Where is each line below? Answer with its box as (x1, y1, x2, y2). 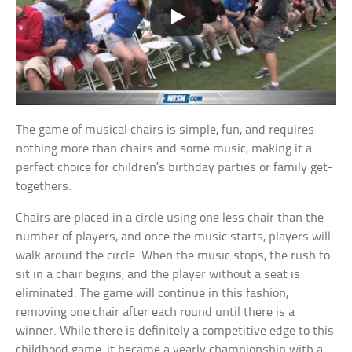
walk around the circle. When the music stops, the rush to (16, 249, 331, 263)
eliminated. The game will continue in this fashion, (16, 287, 289, 301)
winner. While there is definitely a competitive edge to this (16, 324, 335, 339)
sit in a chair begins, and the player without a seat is (16, 268, 301, 282)
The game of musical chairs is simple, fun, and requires (16, 123, 315, 137)
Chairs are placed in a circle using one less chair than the (16, 211, 324, 225)
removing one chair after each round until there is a (16, 306, 295, 320)
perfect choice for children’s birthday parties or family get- (16, 161, 334, 175)
